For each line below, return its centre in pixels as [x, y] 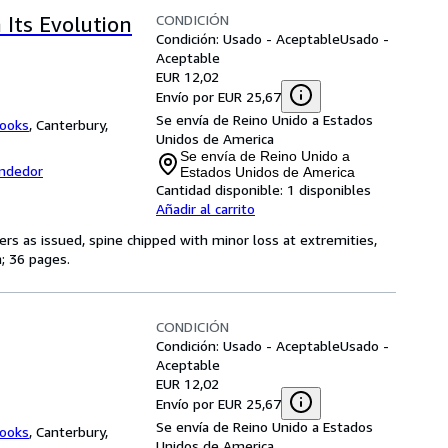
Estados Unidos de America [267, 172]
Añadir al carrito [205, 208]
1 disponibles [329, 189]
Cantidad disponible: [219, 189]
